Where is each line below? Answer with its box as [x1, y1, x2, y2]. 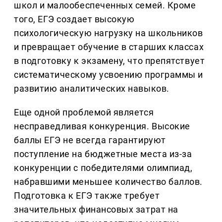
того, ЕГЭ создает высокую [14, 14, 135, 25]
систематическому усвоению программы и [14, 69, 203, 80]
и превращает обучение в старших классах [14, 42, 204, 53]
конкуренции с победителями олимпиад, [14, 163, 193, 173]
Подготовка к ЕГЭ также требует [14, 190, 160, 201]
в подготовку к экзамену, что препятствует [14, 55, 205, 66]
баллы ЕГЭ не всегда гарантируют [14, 135, 166, 146]
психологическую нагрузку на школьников [14, 28, 203, 39]
